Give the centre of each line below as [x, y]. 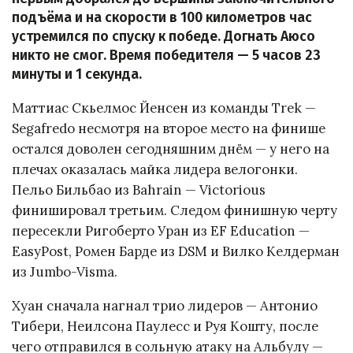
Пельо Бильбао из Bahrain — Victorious [139, 190]
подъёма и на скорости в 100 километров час [162, 18]
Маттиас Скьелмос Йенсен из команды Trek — [164, 108]
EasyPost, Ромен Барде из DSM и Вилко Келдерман [176, 252]
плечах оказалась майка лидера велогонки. [155, 170]
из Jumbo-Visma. [65, 272]
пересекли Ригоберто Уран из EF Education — [161, 231]
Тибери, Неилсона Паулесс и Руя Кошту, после [165, 326]
